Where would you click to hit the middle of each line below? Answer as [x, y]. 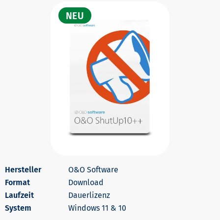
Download [86, 182]
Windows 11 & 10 [97, 208]
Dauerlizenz [89, 195]
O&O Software [93, 169]
